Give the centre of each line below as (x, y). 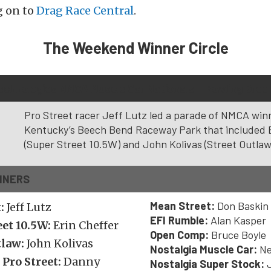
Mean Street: (182, 206)
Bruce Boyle (237, 235)
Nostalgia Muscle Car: (204, 249)
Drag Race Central (85, 11)
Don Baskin (242, 206)
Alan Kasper (237, 220)
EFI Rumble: (179, 220)
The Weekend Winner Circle (135, 47)
